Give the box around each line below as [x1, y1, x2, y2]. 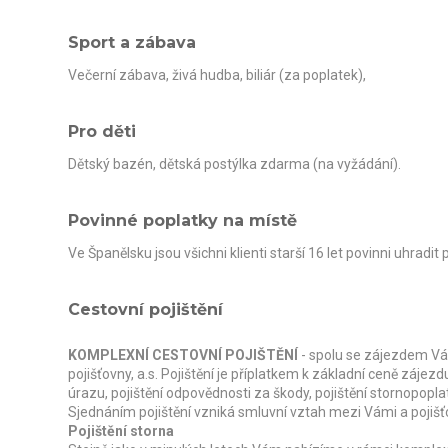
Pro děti [67, 121, 136, 141]
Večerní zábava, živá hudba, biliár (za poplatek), [67, 66, 369, 83]
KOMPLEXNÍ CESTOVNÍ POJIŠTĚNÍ [67, 346, 298, 363]
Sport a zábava [67, 32, 196, 52]
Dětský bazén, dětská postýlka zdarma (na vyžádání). [67, 155, 404, 172]
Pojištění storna [67, 422, 174, 439]
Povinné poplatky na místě [67, 210, 297, 230]
